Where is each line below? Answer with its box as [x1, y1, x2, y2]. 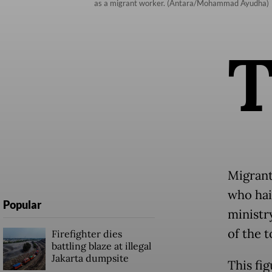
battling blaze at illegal [51, 239, 151, 252]
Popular [2, 197, 41, 211]
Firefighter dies [51, 227, 122, 240]
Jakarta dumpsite [51, 251, 129, 264]
